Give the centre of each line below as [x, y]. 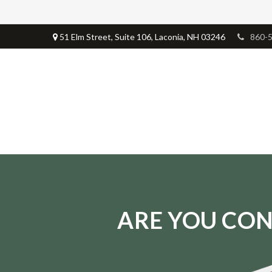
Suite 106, [134, 36]
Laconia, [170, 36]
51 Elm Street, [86, 36]
